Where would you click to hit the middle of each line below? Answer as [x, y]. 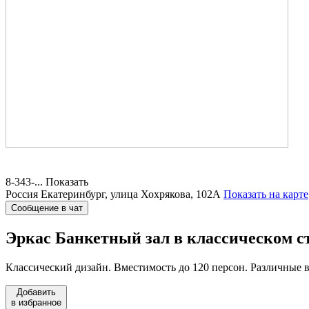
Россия [22, 194]
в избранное [36, 302]
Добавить [36, 292]
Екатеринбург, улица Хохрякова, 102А [131, 194]
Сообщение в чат [47, 208]
